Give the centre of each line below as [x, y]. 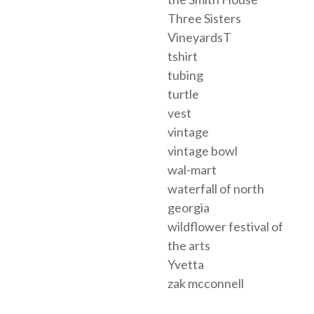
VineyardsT [199, 37]
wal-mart [192, 169]
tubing [185, 75]
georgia [189, 207]
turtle [183, 94]
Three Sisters [204, 18]
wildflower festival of [225, 226]
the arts [189, 245]
